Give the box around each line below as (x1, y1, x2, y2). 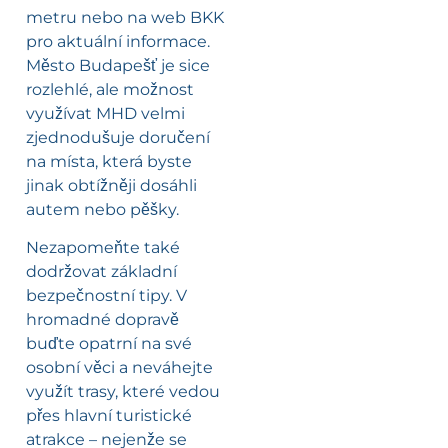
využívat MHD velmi (26, 103, 185, 123)
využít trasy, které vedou (26, 382, 220, 402)
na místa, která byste (26, 151, 192, 171)
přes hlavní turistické (26, 406, 192, 426)
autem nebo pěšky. (26, 199, 179, 219)
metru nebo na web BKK (26, 7, 224, 27)
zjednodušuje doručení (26, 127, 210, 147)
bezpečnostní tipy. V (26, 286, 187, 306)
